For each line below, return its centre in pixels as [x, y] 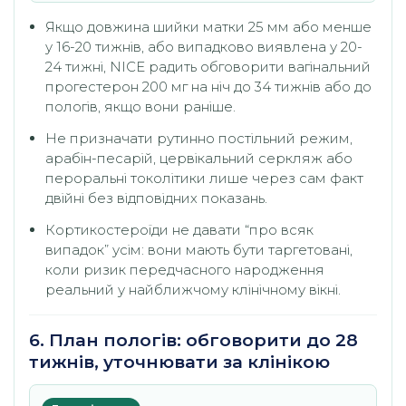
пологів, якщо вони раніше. [140, 106]
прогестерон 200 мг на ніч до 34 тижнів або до [208, 86]
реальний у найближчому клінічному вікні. [193, 290]
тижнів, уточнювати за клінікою [179, 362]
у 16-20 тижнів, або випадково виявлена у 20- [204, 46]
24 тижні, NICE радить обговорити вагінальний [208, 66]
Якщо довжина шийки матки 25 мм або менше [208, 26]
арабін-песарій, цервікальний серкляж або [199, 158]
